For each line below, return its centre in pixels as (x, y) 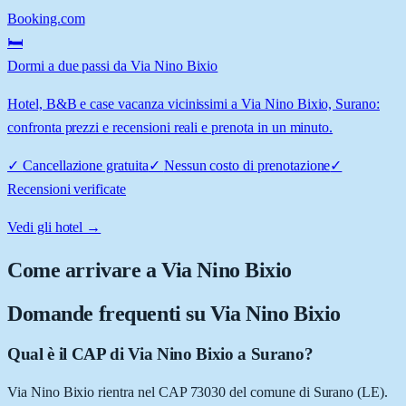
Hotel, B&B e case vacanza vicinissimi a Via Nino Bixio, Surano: (193, 103)
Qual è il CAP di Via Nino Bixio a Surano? (160, 353)
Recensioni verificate (67, 188)
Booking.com (46, 18)
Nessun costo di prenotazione (247, 165)
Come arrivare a (85, 270)
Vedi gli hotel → (54, 227)
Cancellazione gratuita (85, 165)
